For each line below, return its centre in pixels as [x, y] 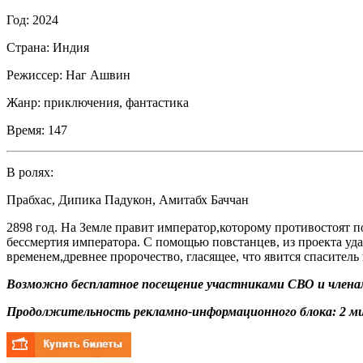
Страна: [28, 47]
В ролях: [30, 172]
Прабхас [29, 199]
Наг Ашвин [98, 75]
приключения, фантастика [116, 102]
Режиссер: [34, 75]
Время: [26, 130]
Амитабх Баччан [204, 199]
